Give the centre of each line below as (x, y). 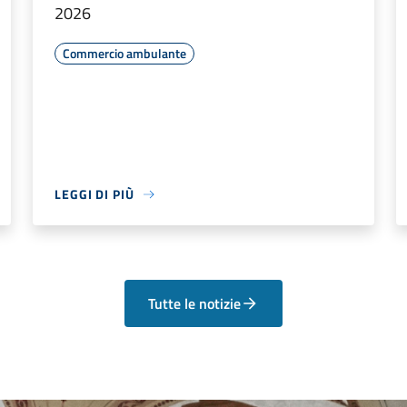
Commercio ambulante (124, 53)
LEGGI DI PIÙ (94, 194)
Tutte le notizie (195, 303)
